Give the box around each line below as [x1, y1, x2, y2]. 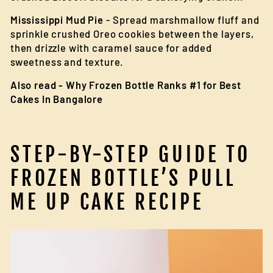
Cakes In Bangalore [10, 93, 103, 105]
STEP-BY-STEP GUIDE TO [10, 142, 250, 167]
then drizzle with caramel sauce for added [10, 41, 212, 54]
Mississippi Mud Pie [10, 13, 104, 26]
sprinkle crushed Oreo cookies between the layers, [10, 27, 254, 40]
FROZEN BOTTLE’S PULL [10, 166, 236, 191]
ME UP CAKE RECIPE [10, 190, 204, 214]
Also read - [10, 79, 66, 91]
